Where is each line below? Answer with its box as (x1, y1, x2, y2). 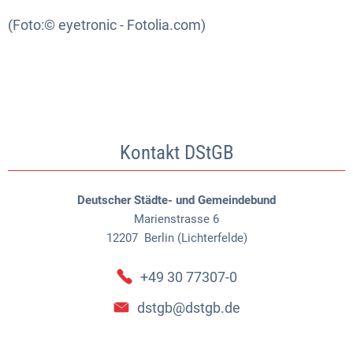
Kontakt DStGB (119, 141, 234, 164)
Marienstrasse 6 (134, 212, 219, 226)
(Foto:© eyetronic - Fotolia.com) (8, 17, 206, 33)
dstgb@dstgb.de (136, 299, 240, 316)
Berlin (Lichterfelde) (140, 231, 247, 245)
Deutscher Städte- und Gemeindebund (77, 193, 276, 207)
